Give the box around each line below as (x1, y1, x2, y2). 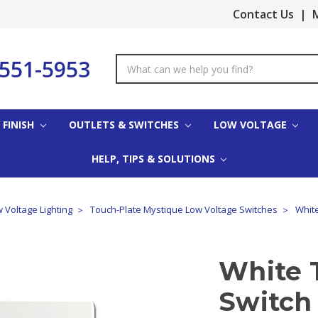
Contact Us (233, 6, 295, 22)
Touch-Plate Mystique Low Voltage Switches (90, 202, 278, 216)
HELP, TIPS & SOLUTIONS (91, 151, 218, 165)
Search (116, 55, 148, 68)
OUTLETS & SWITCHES (68, 117, 182, 131)
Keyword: (116, 70, 159, 83)
